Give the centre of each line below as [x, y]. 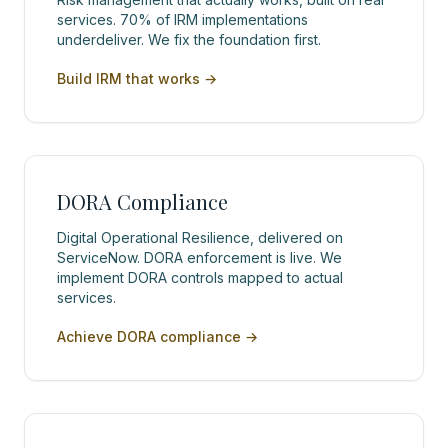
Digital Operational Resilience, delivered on [200, 237]
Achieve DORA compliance [149, 336]
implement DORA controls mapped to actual [200, 277]
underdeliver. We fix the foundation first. [189, 39]
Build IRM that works [128, 78]
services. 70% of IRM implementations [182, 19]
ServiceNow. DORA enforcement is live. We [199, 257]
